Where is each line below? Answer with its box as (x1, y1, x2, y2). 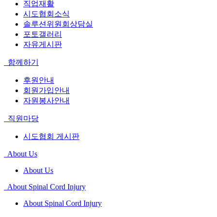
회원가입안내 (23, 86, 70, 94)
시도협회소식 (23, 9, 70, 18)
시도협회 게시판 (23, 132, 79, 140)
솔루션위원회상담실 (23, 19, 93, 28)
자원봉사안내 (23, 96, 70, 105)
